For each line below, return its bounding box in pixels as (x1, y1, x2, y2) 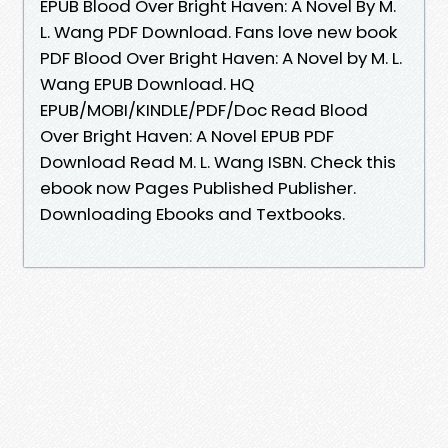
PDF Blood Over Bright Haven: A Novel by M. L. (40, 45, 402, 70)
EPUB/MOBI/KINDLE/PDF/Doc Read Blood (40, 97, 368, 122)
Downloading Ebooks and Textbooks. (40, 201, 345, 226)
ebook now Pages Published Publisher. (40, 175, 356, 200)
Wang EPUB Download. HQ (40, 71, 254, 96)
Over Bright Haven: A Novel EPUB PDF (40, 123, 334, 148)
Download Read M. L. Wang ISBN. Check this (40, 149, 396, 174)
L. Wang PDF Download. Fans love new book (40, 19, 397, 44)
